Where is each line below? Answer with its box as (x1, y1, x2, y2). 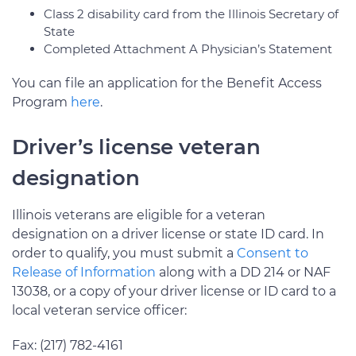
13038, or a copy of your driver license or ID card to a (12, 283, 336, 299)
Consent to (237, 245, 308, 261)
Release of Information (12, 264, 156, 280)
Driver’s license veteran (12, 133, 261, 160)
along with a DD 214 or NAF (156, 264, 331, 280)
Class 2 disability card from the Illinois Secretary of (44, 6, 339, 21)
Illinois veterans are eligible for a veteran (12, 207, 265, 222)
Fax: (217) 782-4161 (12, 337, 123, 353)
